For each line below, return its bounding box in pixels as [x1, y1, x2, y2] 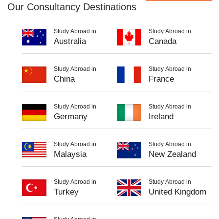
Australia [54, 36, 86, 46]
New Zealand [149, 149, 196, 159]
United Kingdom [149, 187, 206, 197]
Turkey [54, 187, 79, 197]
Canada [149, 36, 176, 46]
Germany [54, 111, 88, 121]
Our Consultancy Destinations [7, 1, 136, 12]
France [149, 74, 174, 84]
